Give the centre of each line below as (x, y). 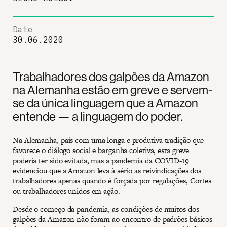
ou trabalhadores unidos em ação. (66, 191)
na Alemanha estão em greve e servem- (112, 89)
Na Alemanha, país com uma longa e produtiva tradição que (108, 140)
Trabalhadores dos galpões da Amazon (111, 76)
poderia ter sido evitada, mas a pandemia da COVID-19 (101, 160)
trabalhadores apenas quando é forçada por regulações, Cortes (112, 180)
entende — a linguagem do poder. (98, 116)
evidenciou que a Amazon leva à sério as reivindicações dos (107, 170)
